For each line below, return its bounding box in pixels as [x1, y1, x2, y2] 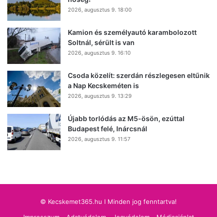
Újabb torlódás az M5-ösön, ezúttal [68, 114, 185, 123]
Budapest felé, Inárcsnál [68, 124, 147, 133]
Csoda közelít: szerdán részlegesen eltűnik [68, 71, 210, 80]
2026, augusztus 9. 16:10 [68, 49, 131, 57]
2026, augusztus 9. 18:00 [68, 6, 132, 14]
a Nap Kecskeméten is [68, 81, 139, 90]
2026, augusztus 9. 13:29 [68, 93, 132, 100]
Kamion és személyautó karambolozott [68, 28, 197, 37]
